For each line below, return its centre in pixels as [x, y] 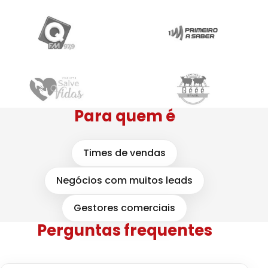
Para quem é [124, 116]
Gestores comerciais [124, 208]
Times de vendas [124, 153]
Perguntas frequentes [124, 231]
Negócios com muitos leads [124, 181]
